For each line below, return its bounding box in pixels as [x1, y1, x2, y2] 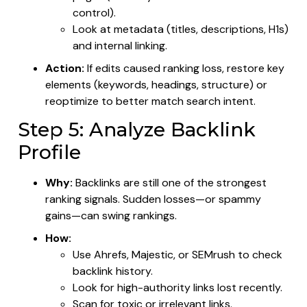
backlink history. [73, 263, 153, 278]
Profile [18, 140, 81, 164]
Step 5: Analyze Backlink [18, 117, 256, 141]
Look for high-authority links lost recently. [73, 280, 282, 295]
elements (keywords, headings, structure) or [45, 77, 267, 92]
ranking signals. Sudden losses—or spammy [45, 191, 261, 206]
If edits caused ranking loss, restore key [84, 60, 284, 75]
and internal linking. [73, 38, 167, 53]
